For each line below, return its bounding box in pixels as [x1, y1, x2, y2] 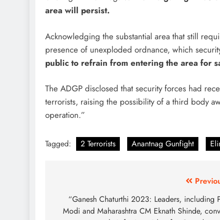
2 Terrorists [81, 137, 115, 149]
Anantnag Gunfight [132, 137, 194, 149]
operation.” [45, 109, 85, 121]
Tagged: [45, 137, 74, 149]
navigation [55, 192, 112, 210]
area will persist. [45, 4, 110, 17]
